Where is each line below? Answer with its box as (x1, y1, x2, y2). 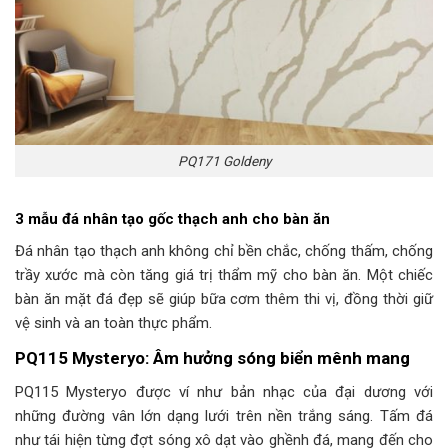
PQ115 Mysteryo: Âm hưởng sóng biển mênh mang (15, 347, 410, 368)
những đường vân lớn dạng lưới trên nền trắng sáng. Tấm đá (15, 406, 433, 425)
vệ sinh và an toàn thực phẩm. (15, 313, 212, 332)
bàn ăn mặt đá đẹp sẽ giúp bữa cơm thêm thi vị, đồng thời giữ (15, 289, 433, 308)
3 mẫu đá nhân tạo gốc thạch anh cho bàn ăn (15, 210, 330, 228)
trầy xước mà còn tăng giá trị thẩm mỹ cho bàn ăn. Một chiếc (15, 265, 433, 284)
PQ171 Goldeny (177, 152, 271, 169)
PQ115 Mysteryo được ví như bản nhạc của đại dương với (15, 382, 433, 401)
